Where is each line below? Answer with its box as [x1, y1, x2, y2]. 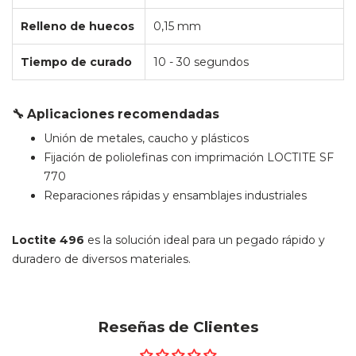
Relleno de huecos [21, 18, 134, 33]
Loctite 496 [12, 233, 84, 248]
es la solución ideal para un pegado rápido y [84, 233, 325, 248]
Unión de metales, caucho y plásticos [44, 130, 249, 145]
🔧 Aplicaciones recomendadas [12, 106, 219, 122]
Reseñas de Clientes [98, 318, 258, 337]
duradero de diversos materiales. [12, 252, 191, 267]
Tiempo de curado [21, 54, 132, 69]
